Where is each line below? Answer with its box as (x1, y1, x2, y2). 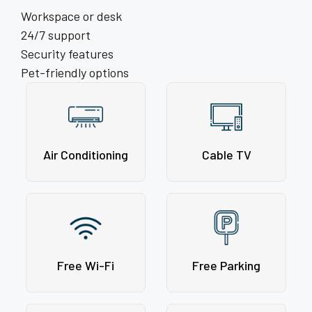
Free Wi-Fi (57, 258, 114, 274)
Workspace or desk (21, 8, 122, 24)
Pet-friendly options (21, 65, 129, 81)
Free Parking (192, 258, 260, 274)
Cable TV (201, 147, 251, 163)
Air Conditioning (43, 147, 128, 163)
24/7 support (21, 27, 91, 43)
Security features (21, 46, 114, 62)
